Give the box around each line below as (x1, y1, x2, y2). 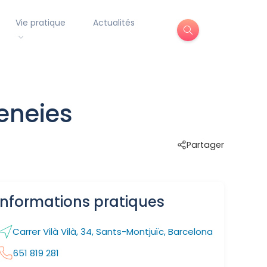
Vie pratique (15, 17, 66, 29)
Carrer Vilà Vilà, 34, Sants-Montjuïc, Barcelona (13, 225, 213, 238)
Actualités (93, 17, 135, 29)
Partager (187, 138, 224, 151)
